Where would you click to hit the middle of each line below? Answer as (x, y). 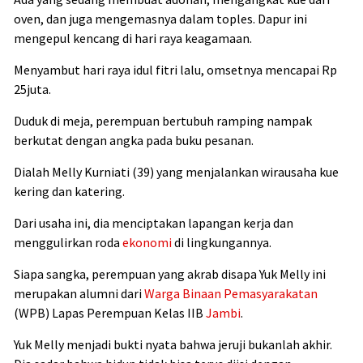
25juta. (32, 89)
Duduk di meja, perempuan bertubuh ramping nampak (163, 120)
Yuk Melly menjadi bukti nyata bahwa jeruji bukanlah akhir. (173, 344)
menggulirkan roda (68, 242)
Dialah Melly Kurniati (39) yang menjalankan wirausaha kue (176, 171)
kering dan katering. (69, 191)
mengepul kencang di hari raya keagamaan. (133, 38)
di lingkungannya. (222, 242)
